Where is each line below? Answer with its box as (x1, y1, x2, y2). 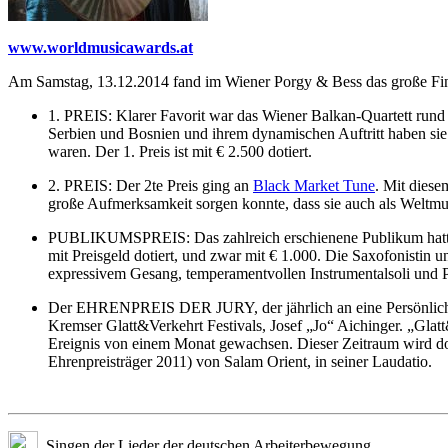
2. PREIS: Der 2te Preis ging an (48, 177, 253, 195)
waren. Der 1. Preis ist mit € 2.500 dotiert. (48, 143, 312, 161)
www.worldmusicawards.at (8, 39, 193, 57)
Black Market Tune (253, 177, 375, 195)
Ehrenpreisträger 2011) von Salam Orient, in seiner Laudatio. (48, 353, 432, 371)
